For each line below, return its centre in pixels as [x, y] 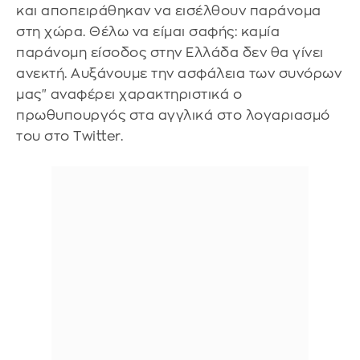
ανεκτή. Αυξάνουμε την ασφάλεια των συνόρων [179, 74]
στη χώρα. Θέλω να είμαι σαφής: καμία [148, 32]
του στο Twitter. [72, 136]
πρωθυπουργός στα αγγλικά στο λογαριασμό [173, 115]
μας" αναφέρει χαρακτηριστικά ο [129, 94]
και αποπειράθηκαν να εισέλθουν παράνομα [169, 11]
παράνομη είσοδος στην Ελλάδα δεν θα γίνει [170, 53]
